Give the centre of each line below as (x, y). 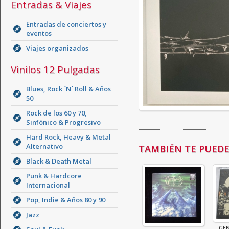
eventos (39, 33)
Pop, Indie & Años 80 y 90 (66, 200)
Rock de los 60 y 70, (56, 113)
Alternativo (44, 146)
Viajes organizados (57, 48)
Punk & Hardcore (54, 176)
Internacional (48, 185)
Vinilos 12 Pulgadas (55, 70)
